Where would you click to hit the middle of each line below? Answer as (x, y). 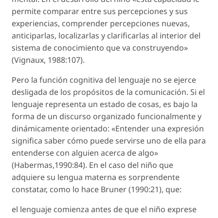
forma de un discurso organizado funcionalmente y (107, 116)
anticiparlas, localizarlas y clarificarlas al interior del (106, 35)
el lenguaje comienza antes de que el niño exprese (104, 209)
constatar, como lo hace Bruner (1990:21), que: (97, 189)
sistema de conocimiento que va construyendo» (100, 47)
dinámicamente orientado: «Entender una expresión (108, 128)
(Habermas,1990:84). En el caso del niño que (92, 165)
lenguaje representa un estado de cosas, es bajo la (105, 104)
